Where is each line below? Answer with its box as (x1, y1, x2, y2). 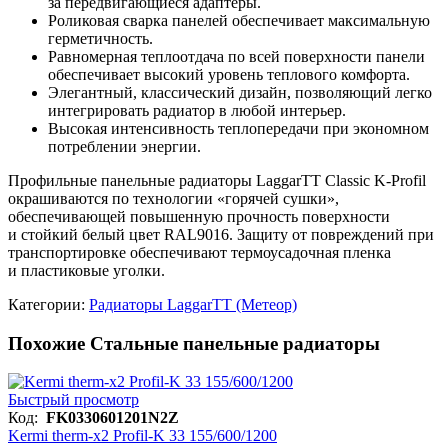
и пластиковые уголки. (8, 261, 165, 279)
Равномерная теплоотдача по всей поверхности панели (48, 47, 425, 65)
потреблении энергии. (48, 137, 201, 155)
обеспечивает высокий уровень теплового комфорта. (48, 65, 410, 83)
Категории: (8, 295, 89, 313)
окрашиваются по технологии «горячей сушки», (8, 189, 339, 207)
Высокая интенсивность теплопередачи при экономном (48, 119, 429, 137)
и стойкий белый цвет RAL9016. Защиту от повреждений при (8, 225, 434, 243)
